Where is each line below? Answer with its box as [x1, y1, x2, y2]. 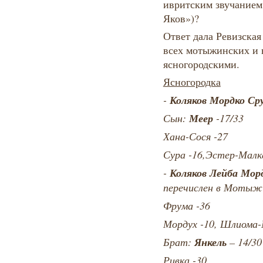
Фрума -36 [163, 198, 210, 213]
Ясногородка [163, 75, 221, 89]
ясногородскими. [163, 57, 240, 72]
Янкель [194, 234, 230, 250]
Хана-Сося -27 [163, 129, 228, 144]
